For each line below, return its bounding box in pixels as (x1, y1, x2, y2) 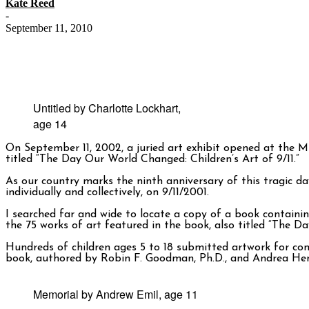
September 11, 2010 (6, 22, 92, 34)
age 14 (33, 116, 67, 132)
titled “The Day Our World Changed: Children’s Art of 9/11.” (6, 154, 299, 166)
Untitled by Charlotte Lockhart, (33, 100, 181, 117)
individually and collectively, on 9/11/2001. (6, 187, 209, 199)
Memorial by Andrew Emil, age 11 (33, 286, 198, 303)
